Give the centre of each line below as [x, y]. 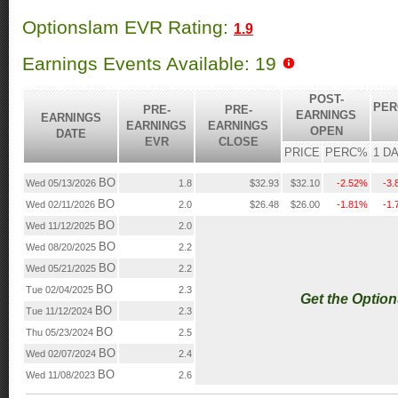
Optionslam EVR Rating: [128, 28]
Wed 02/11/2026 [62, 205]
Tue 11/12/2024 [60, 311]
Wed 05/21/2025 [62, 269]
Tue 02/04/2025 [61, 290]
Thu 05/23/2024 [61, 333]
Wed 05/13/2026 [62, 183]
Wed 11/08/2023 [62, 375]
